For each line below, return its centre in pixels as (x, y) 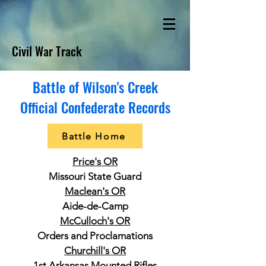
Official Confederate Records (95, 107)
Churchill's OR (95, 251)
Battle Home (94, 136)
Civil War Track (47, 51)
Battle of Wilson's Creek (95, 87)
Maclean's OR (95, 191)
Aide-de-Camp (95, 206)
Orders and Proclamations (95, 236)
